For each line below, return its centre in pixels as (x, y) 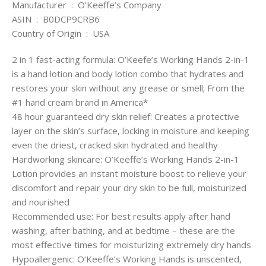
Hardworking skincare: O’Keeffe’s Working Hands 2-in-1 (126, 159)
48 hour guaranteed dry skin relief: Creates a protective (126, 117)
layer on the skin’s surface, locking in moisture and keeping (131, 131)
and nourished (41, 202)
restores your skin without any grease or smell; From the (128, 88)
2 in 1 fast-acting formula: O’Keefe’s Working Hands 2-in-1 (131, 60)
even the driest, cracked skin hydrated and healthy (115, 145)
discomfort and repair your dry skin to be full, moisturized (129, 188)
